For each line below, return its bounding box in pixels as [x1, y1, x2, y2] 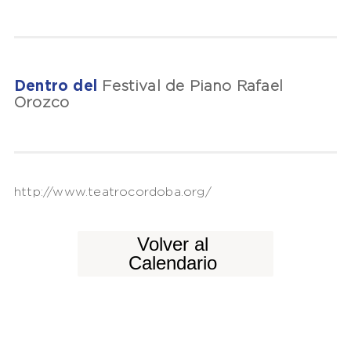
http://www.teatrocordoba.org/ [13, 186, 212, 198]
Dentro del [13, 79, 103, 93]
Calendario [128, 251, 217, 273]
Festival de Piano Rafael [102, 79, 283, 93]
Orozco [13, 96, 70, 110]
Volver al [137, 233, 208, 255]
